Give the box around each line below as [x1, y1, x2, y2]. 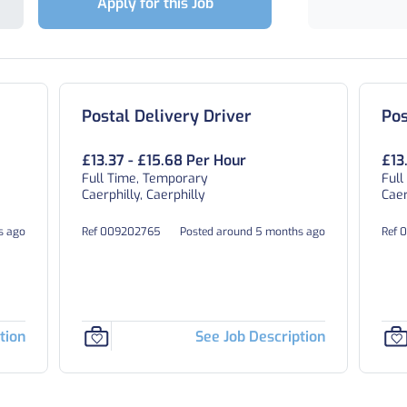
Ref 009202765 [82, 224, 162, 239]
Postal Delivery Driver [82, 105, 253, 127]
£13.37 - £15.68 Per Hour [82, 151, 247, 170]
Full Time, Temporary [82, 170, 209, 187]
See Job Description [194, 326, 325, 346]
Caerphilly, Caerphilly [82, 186, 206, 203]
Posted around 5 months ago [179, 224, 325, 239]
